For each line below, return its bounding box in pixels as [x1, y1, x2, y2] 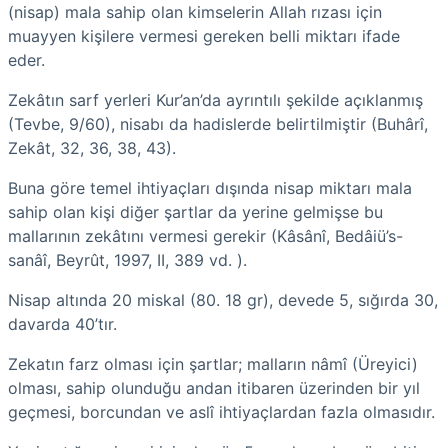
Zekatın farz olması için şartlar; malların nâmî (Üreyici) [8, 353, 418, 374]
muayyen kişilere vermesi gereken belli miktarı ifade [8, 25, 400, 46]
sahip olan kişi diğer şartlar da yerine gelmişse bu [8, 201, 383, 222]
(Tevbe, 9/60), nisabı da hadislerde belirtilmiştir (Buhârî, [8, 113, 428, 134]
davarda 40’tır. [8, 313, 117, 334]
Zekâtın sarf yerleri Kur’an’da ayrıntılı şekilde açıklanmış [8, 89, 423, 110]
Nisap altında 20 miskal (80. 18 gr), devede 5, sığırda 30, [8, 289, 438, 310]
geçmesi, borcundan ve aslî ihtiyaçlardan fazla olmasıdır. [8, 401, 435, 422]
